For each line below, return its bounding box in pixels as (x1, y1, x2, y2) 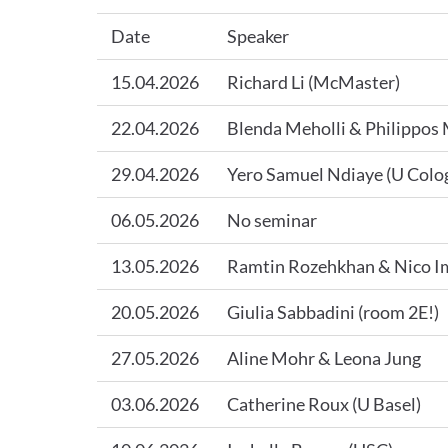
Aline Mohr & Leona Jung (226, 347, 421, 369)
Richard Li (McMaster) (226, 71, 400, 93)
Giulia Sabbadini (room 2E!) (226, 301, 439, 323)
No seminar (226, 209, 317, 231)
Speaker (226, 25, 289, 47)
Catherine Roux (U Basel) (226, 393, 421, 415)
